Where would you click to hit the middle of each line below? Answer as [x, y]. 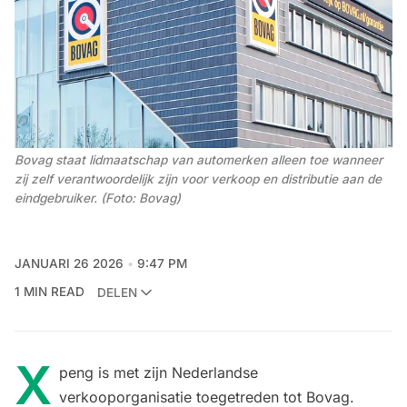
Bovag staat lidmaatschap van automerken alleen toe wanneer [199, 159]
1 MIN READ [50, 292]
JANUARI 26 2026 [69, 264]
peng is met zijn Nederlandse [159, 373]
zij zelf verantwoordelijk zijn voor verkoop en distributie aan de [198, 179]
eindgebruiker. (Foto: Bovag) [98, 198]
